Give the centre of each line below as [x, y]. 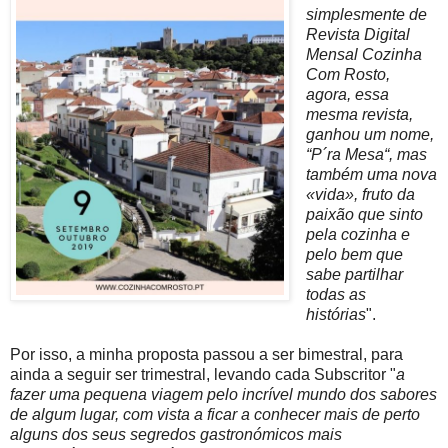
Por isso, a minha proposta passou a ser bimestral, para [206, 355]
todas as [335, 295]
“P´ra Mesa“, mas [366, 155]
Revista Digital [357, 35]
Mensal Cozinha [363, 55]
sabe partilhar [354, 275]
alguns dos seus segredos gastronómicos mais [176, 435]
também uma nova [371, 175]
